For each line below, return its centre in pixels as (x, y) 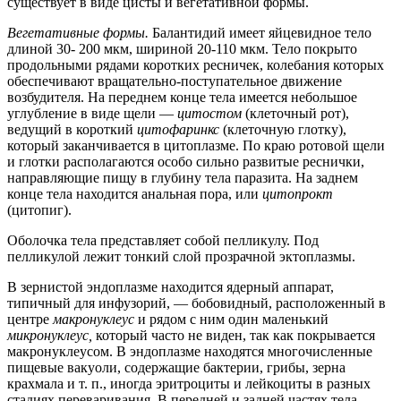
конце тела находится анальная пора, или (135, 193)
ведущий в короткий (72, 129)
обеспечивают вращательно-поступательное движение (175, 81)
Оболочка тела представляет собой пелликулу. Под (163, 240)
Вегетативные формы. (80, 32)
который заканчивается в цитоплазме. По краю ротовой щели (196, 145)
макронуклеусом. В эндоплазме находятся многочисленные (190, 351)
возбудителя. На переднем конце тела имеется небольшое (182, 97)
